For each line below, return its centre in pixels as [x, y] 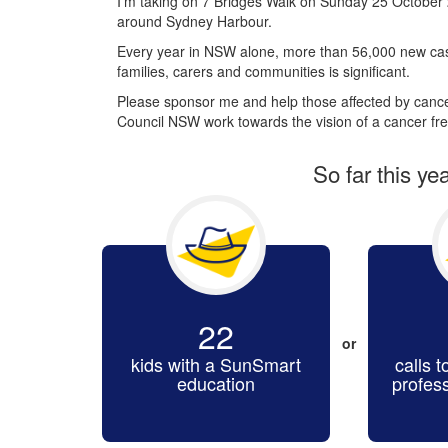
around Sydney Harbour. [194, 20]
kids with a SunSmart [216, 363]
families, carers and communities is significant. [263, 70]
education [216, 382]
